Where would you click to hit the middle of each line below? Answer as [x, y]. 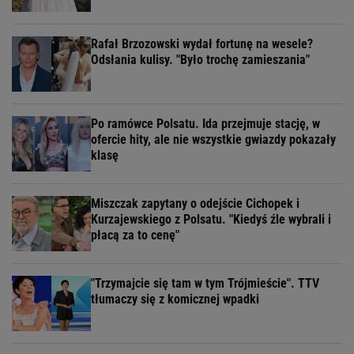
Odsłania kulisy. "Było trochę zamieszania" [200, 60]
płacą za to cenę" [135, 235]
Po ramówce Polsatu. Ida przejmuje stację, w [205, 124]
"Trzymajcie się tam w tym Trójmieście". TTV [205, 284]
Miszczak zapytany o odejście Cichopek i [195, 204]
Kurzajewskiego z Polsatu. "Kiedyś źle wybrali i [211, 220]
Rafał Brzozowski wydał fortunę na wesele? [202, 44]
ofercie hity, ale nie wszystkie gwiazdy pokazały [213, 140]
